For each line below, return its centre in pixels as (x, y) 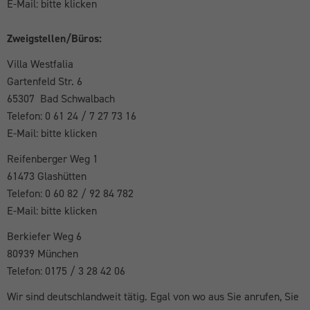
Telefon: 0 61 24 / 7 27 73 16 (72, 116)
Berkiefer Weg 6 (44, 236)
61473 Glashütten (47, 176)
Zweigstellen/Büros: (54, 38)
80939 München (43, 253)
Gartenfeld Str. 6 (45, 81)
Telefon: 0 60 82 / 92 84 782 (70, 193)
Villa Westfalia (40, 64)
